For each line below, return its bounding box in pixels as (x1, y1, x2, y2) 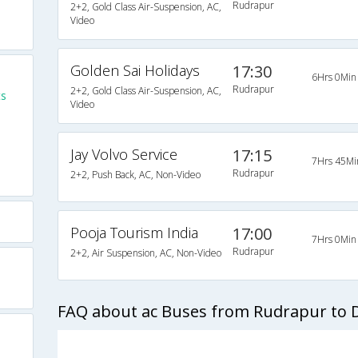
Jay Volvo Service (70, 145, 177, 164)
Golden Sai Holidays (70, 61, 200, 80)
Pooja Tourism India (70, 223, 198, 242)
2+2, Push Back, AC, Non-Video (70, 168, 201, 181)
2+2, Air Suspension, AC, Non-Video (70, 246, 221, 260)
